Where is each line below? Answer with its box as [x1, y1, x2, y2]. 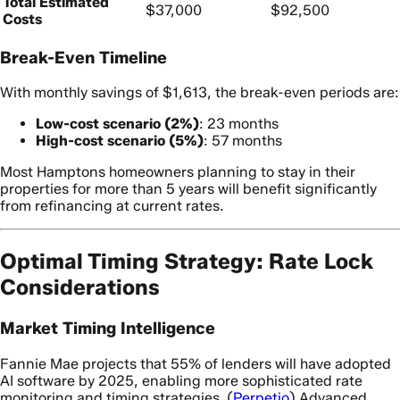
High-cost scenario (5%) [36, 132, 204, 150]
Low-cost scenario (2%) [36, 115, 199, 133]
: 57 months [204, 132, 282, 150]
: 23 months [199, 115, 279, 133]
